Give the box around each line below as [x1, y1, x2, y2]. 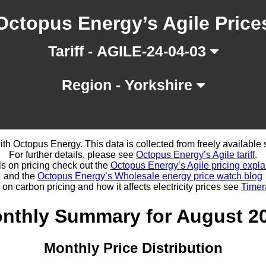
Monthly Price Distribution [43, 240, 223, 256]
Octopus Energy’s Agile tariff [136, 150, 255, 160]
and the [4, 171, 37, 182]
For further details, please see [9, 150, 136, 160]
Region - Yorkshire [61, 77, 197, 94]
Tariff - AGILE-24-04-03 [47, 43, 210, 60]
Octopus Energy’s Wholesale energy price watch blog [37, 171, 262, 182]
